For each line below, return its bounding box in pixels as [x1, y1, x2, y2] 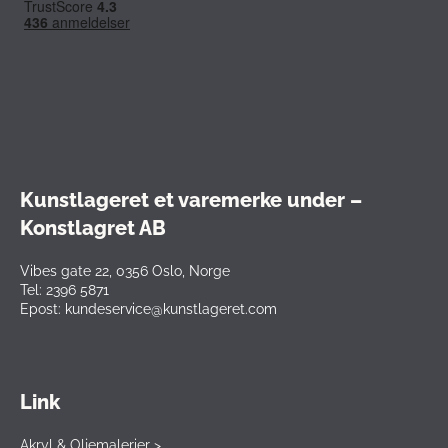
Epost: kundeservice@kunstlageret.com [20, 301, 277, 318]
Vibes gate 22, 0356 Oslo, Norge [20, 263, 230, 280]
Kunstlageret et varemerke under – [20, 188, 362, 213]
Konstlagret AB [20, 216, 166, 241]
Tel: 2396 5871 [20, 282, 109, 299]
